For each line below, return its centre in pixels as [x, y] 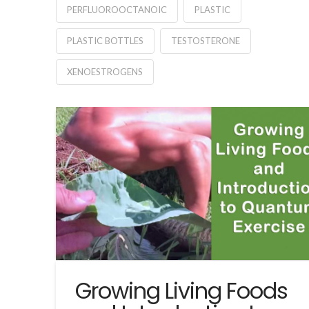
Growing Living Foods [181, 290]
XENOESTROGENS [104, 72]
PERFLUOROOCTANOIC [117, 10]
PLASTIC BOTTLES [105, 41]
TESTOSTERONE [205, 41]
